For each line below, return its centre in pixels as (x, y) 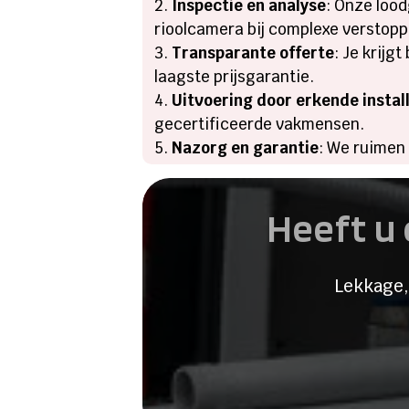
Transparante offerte (253, 53)
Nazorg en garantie (246, 148)
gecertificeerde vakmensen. (260, 125)
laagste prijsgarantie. (235, 77)
